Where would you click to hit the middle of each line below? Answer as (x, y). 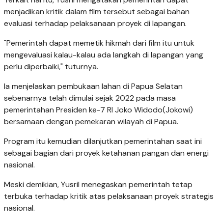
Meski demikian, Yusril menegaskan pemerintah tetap (98, 184)
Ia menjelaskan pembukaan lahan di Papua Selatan (93, 86)
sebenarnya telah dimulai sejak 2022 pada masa (90, 98)
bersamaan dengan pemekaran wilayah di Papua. (91, 121)
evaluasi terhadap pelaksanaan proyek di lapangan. (95, 23)
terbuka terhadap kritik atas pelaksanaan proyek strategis (109, 196)
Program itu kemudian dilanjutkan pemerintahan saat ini (103, 141)
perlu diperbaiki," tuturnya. (51, 66)
